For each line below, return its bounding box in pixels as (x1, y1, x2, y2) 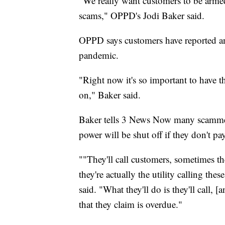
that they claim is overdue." (79, 198, 182, 211)
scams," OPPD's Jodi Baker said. (79, 9, 204, 22)
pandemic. (79, 49, 119, 62)
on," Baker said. (79, 88, 141, 101)
